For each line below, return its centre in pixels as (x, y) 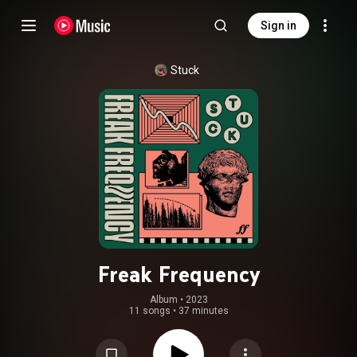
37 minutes (203, 311)
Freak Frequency (178, 274)
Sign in (279, 25)
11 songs (149, 311)
